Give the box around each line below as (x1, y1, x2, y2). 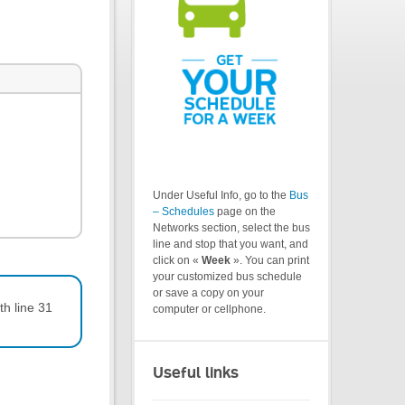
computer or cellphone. (153, 303, 266, 316)
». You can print (231, 254, 309, 268)
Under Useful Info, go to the (153, 189, 289, 202)
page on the (214, 205, 276, 219)
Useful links (153, 363, 239, 382)
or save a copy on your (153, 287, 264, 300)
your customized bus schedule (153, 270, 302, 284)
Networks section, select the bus (153, 221, 310, 235)
